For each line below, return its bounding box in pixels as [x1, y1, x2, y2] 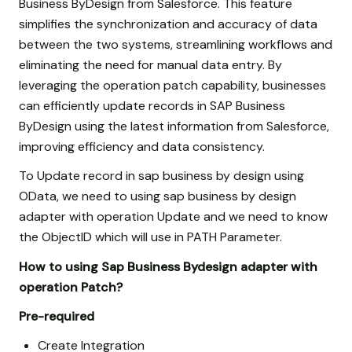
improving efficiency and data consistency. [19, 138, 265, 156]
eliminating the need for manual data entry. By [19, 57, 282, 74]
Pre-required [19, 307, 94, 324]
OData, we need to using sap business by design [19, 188, 296, 205]
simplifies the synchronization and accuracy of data [19, 16, 317, 33]
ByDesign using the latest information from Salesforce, [19, 118, 329, 135]
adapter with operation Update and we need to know [19, 208, 328, 225]
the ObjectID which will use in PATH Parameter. [19, 229, 282, 246]
